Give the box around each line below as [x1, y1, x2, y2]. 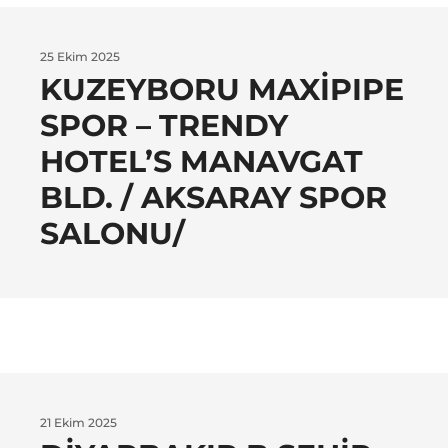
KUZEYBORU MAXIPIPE [40, 71, 404, 109]
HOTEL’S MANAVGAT [40, 143, 363, 181]
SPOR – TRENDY [40, 107, 288, 145]
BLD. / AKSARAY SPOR [40, 179, 387, 217]
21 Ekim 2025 [40, 415, 117, 431]
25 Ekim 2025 [40, 49, 120, 65]
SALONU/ [40, 215, 185, 253]
